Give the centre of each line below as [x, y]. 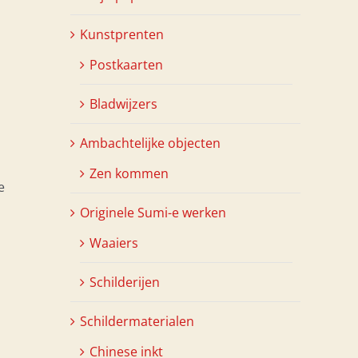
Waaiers [114, 243]
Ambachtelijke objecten [150, 143]
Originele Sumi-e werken [153, 212]
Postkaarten [126, 64]
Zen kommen [129, 173]
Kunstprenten [122, 34]
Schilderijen [125, 282]
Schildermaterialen [137, 321]
